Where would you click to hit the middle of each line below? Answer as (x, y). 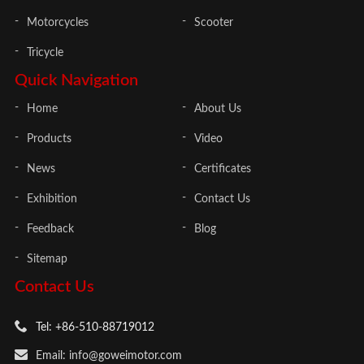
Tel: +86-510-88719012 (95, 327)
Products (49, 139)
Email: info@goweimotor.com (108, 355)
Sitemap (47, 259)
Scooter (214, 22)
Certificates (223, 169)
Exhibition (52, 199)
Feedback (50, 229)
